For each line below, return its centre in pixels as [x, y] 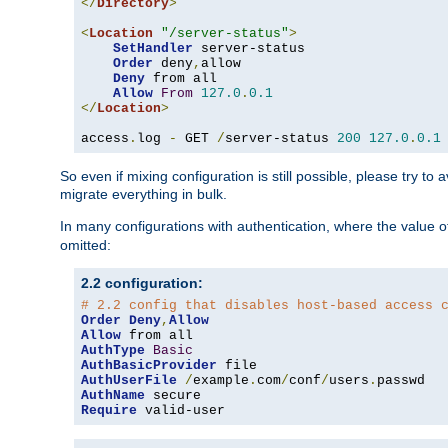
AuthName [113, 396]
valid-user [181, 411]
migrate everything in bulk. [143, 194]
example [221, 381]
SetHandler [153, 49]
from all [181, 79]
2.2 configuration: [142, 283]
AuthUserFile [129, 381]
